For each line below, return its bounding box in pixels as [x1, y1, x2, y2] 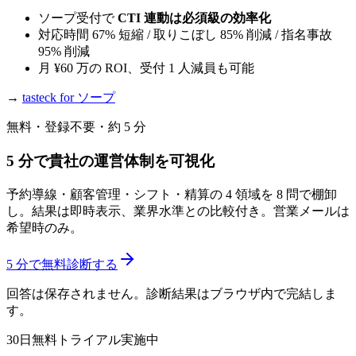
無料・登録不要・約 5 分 [6, 120, 146, 134]
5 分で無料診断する [6, 257, 118, 271]
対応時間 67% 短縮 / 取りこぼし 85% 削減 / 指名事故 [38, 28, 332, 42]
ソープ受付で [38, 11, 118, 25]
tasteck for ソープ [22, 91, 115, 105]
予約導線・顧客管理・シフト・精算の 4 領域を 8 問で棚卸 [6, 187, 337, 201]
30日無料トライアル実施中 [6, 332, 159, 346]
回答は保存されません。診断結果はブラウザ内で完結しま [6, 286, 337, 300]
